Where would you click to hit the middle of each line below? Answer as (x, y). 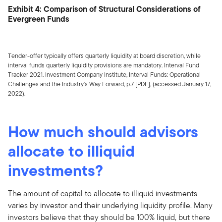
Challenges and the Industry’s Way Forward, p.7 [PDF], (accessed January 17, (110, 84)
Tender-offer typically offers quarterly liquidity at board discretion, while (104, 55)
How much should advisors (103, 131)
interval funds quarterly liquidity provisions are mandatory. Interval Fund (104, 65)
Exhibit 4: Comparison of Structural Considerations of (104, 9)
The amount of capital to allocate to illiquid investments (103, 193)
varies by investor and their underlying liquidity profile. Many (110, 205)
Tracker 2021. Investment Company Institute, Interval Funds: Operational (104, 74)
